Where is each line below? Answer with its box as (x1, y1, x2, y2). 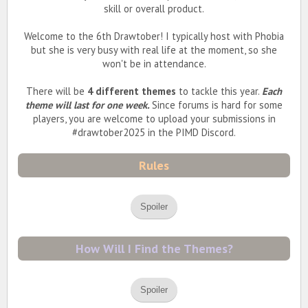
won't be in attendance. (102, 56, 206, 70)
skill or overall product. (104, 1, 204, 15)
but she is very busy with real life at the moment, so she (31, 43, 277, 56)
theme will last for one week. (25, 98, 152, 111)
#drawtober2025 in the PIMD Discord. (72, 125, 236, 139)
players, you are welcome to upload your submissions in (32, 111, 276, 125)
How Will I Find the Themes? (75, 240, 233, 256)
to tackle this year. (176, 84, 262, 98)
